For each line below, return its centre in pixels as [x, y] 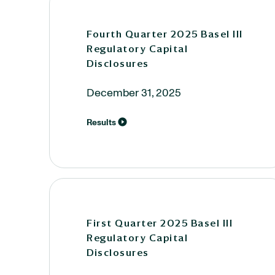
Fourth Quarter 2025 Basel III [165, 34]
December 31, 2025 [134, 93]
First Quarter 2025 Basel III [160, 223]
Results [101, 123]
